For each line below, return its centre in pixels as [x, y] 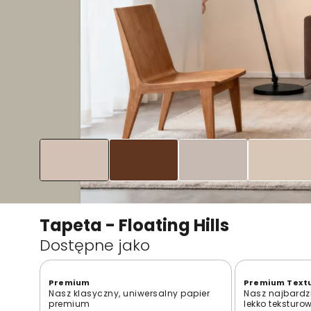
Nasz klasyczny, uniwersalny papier [129, 293]
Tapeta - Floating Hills [134, 225]
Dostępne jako [95, 245]
